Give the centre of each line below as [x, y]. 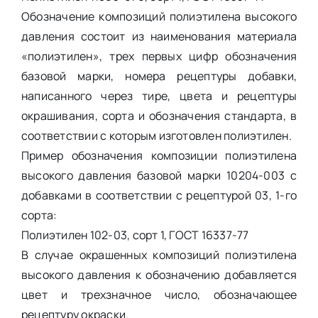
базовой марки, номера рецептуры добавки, [159, 76]
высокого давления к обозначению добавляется [159, 274]
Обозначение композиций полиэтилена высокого [159, 16]
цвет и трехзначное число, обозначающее [159, 294]
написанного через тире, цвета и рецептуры [159, 95]
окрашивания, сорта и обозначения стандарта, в [159, 115]
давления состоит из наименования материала [159, 36]
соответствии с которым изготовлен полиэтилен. [156, 135]
